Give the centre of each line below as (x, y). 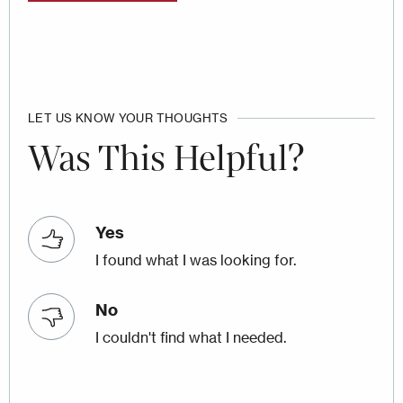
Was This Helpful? (166, 158)
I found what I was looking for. (196, 260)
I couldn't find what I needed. (191, 338)
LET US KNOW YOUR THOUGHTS (128, 117)
